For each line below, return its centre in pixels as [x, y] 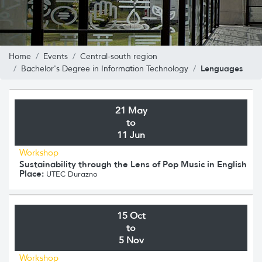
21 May [131, 110]
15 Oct [131, 215]
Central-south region [119, 56]
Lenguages [222, 68]
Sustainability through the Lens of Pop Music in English [133, 164]
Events [56, 56]
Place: [32, 173]
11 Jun [131, 135]
